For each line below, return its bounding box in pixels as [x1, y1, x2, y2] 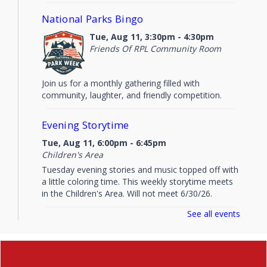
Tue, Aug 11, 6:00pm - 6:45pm [42, 137, 166, 149]
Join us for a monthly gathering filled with [42, 77, 200, 89]
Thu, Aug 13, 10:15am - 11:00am [42, 235, 176, 247]
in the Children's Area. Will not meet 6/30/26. [42, 188, 212, 200]
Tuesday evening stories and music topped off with [42, 164, 238, 176]
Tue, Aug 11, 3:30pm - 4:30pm [89, 31, 214, 43]
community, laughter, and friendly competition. [42, 89, 222, 101]
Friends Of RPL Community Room [89, 43, 221, 55]
